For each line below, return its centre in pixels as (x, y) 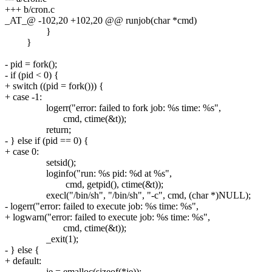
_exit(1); (42, 239)
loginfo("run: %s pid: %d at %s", (88, 173)
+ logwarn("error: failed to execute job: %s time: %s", (107, 217)
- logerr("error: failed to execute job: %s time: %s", (102, 206)
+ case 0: (22, 151)
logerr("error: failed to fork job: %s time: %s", (113, 107)
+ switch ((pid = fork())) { (54, 86)
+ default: (23, 260)
